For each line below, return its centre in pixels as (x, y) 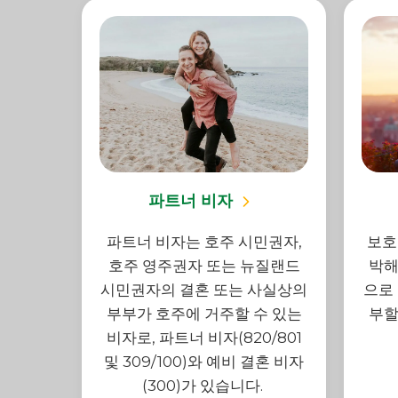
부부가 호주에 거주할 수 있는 (204, 314)
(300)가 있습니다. (204, 386)
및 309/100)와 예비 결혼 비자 (204, 362)
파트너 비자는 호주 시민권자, (204, 242)
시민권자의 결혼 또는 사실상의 (204, 290)
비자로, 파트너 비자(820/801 (204, 338)
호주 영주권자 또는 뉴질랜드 (204, 266)
